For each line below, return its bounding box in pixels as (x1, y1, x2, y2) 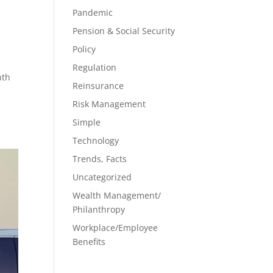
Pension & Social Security (73, 25, 175, 37)
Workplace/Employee (73, 222, 158, 233)
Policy (73, 43, 96, 55)
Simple (73, 116, 101, 128)
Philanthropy (73, 204, 126, 215)
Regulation (73, 62, 117, 73)
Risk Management (73, 98, 146, 110)
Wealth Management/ (73, 190, 161, 201)
